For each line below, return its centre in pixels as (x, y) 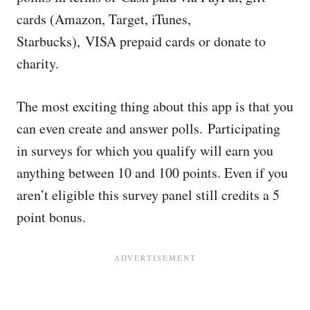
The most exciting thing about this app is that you (155, 106)
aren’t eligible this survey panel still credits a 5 (148, 195)
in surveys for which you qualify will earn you (145, 151)
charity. (38, 63)
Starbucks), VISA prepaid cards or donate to (141, 41)
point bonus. (51, 217)
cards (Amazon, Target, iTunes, (104, 19)
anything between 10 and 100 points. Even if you (152, 173)
